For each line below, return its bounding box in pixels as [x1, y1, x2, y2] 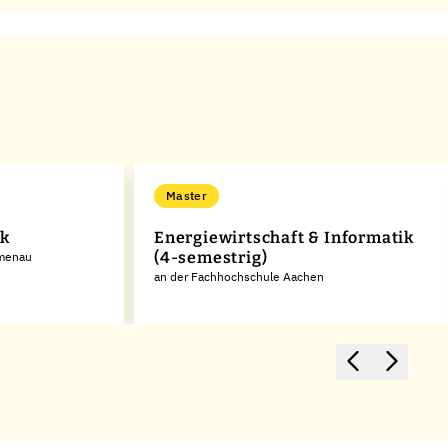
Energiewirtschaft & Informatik [154, 228, 415, 247]
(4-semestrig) [154, 248, 268, 267]
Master [166, 188, 207, 203]
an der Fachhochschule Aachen [154, 269, 324, 284]
